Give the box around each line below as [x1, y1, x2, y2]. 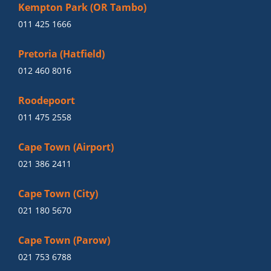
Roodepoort [18, 94, 75, 107]
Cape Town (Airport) [18, 140, 114, 154]
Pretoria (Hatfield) [18, 47, 105, 60]
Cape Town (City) [18, 187, 98, 200]
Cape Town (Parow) [18, 233, 110, 247]
